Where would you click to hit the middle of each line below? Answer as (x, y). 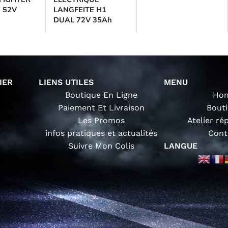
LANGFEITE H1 (80, 10)
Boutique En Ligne (102, 95)
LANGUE (181, 146)
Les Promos (102, 121)
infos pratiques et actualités (102, 133)
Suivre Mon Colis (102, 146)
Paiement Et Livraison (102, 108)
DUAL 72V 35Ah (82, 20)
